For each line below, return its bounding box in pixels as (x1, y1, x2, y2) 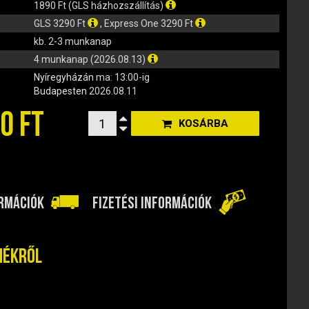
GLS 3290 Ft (33, 18, 88, 29)
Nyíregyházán (33, 72, 96, 83)
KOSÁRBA (178, 117, 228, 130)
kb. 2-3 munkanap (33, 36, 112, 47)
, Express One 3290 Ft (99, 18, 195, 29)
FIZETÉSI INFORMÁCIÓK (92, 193, 212, 211)
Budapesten (33, 86, 89, 97)
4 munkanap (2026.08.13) (33, 54, 148, 65)
